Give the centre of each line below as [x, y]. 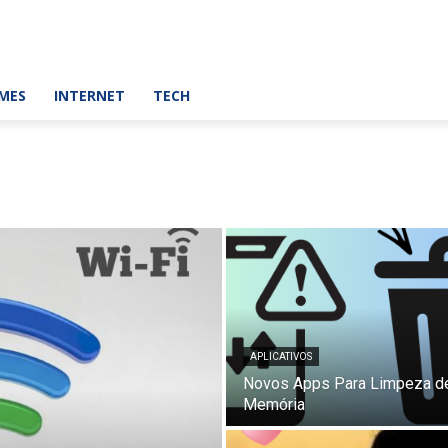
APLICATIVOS [281, 356]
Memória [274, 404]
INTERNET [89, 95]
